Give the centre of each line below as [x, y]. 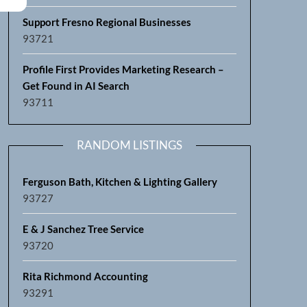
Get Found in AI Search [76, 85]
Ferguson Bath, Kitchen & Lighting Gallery [120, 181]
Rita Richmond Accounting [85, 276]
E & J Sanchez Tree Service [83, 229]
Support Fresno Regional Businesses [107, 22]
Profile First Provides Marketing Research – [123, 69]
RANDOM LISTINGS [129, 145]
